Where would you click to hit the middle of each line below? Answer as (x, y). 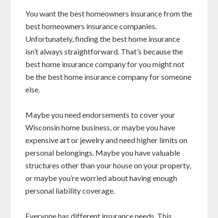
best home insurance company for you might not (105, 64)
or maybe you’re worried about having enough (101, 178)
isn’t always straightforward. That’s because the (104, 52)
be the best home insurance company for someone (109, 77)
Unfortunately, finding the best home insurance (103, 39)
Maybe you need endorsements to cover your (100, 115)
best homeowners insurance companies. (91, 26)
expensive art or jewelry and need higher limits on (107, 140)
